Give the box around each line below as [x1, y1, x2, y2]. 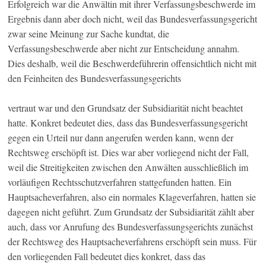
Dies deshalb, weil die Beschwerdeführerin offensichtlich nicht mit [8, 57, 257, 70]
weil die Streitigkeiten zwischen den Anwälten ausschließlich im [8, 161, 249, 174]
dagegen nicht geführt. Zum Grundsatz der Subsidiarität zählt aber [8, 205, 255, 218]
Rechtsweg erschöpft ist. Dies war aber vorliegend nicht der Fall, [8, 146, 249, 159]
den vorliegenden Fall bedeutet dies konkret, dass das [8, 250, 206, 263]
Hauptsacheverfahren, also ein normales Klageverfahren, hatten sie [8, 191, 256, 204]
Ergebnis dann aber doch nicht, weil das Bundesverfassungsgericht [8, 12, 258, 26]
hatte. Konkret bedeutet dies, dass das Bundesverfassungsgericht [8, 116, 248, 129]
